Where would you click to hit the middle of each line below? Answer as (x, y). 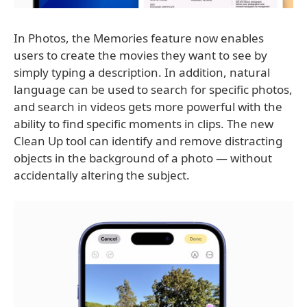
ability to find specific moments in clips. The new (144, 123)
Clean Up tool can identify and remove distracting (148, 140)
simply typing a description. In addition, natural (142, 72)
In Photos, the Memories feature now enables (139, 38)
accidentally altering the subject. (102, 175)
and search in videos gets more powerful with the (148, 106)
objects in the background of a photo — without (143, 158)
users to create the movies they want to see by (140, 55)
